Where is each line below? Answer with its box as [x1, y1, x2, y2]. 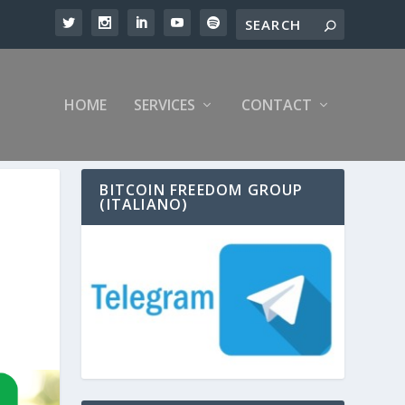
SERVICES [133, 94, 195, 115]
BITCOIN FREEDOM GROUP [99, 179, 304, 200]
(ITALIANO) [99, 193, 189, 214]
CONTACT [240, 94, 312, 115]
